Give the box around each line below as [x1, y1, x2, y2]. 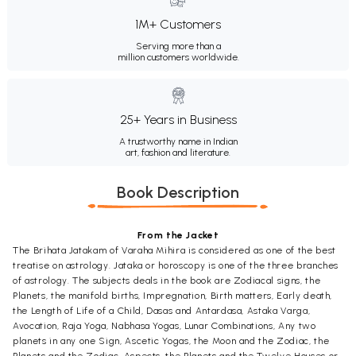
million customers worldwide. [117, 52, 239, 63]
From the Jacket [137, 230, 219, 241]
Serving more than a [135, 41, 221, 52]
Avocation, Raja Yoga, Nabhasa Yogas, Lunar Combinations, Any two [13, 320, 316, 331]
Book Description [117, 183, 239, 202]
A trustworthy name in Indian [118, 136, 238, 147]
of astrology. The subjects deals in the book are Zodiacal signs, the [13, 275, 321, 286]
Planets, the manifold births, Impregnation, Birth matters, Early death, [13, 290, 333, 301]
